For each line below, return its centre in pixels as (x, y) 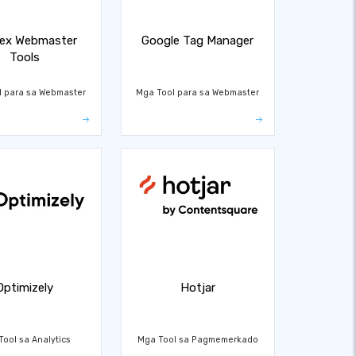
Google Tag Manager (198, 41)
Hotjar (197, 288)
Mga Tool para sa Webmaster (198, 92)
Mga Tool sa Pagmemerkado (197, 339)
